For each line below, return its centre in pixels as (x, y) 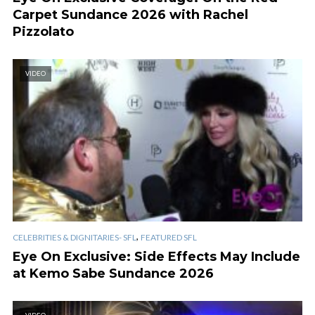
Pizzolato (43, 32)
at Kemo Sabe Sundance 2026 (113, 273)
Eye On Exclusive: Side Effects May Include (156, 256)
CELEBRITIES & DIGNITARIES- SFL (75, 237)
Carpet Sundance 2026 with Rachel (130, 15)
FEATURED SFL (169, 237)
